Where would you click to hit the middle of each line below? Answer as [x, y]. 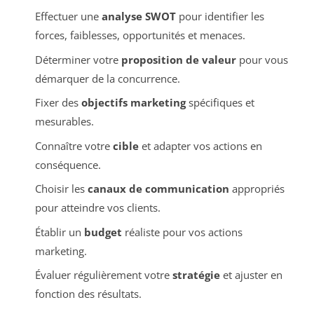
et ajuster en [251, 275]
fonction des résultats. [88, 294]
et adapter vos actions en [200, 145]
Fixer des [58, 103]
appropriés [257, 189]
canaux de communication [158, 189]
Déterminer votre [78, 59]
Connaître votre [74, 145]
